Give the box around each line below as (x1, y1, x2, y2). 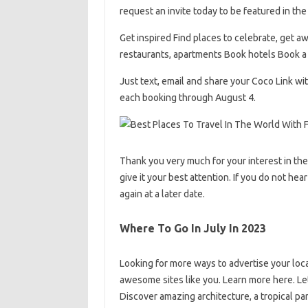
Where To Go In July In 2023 (119, 221, 266, 234)
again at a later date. (119, 188, 205, 199)
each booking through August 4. (119, 91, 256, 103)
